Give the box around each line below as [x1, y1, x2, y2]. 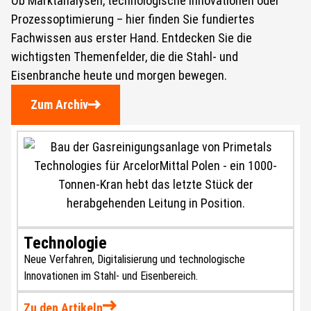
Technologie [24, 233, 107, 253]
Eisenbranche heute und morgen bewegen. [11, 67, 227, 83]
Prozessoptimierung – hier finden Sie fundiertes [11, 11, 255, 26]
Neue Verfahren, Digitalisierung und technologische [24, 252, 245, 266]
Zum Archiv [31, 96, 88, 112]
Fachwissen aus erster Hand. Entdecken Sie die [11, 30, 252, 45]
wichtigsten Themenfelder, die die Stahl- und [11, 49, 238, 64]
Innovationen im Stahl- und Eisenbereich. [24, 269, 198, 283]
